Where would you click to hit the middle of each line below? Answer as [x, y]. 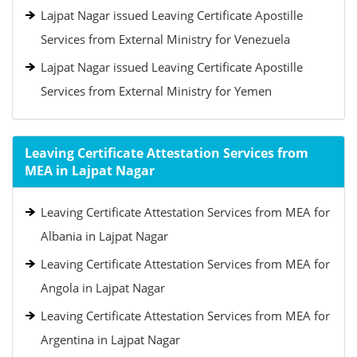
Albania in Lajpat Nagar [104, 236]
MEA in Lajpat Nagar [90, 171]
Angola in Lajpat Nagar [103, 288]
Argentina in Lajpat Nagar [110, 339]
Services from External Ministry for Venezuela [165, 39]
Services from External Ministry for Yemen [156, 91]
